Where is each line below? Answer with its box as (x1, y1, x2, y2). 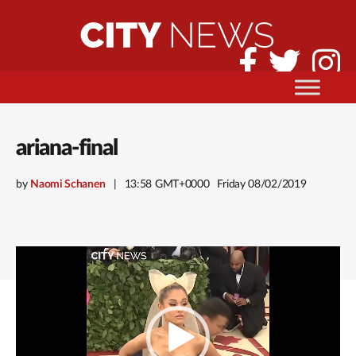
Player (15, 271, 56, 287)
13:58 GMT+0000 (124, 179, 210, 190)
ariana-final (16, 137, 118, 159)
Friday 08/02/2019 (217, 179, 307, 190)
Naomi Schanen (30, 179, 106, 190)
